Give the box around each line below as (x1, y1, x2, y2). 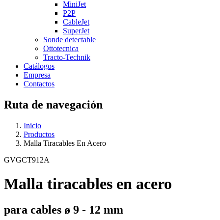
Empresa (24, 70, 51, 79)
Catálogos (24, 61, 55, 70)
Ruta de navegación (4, 98, 103, 111)
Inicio (24, 121, 41, 130)
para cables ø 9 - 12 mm (4, 203, 123, 217)
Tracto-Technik (43, 53, 90, 61)
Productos (24, 130, 55, 138)
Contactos (24, 79, 55, 88)
